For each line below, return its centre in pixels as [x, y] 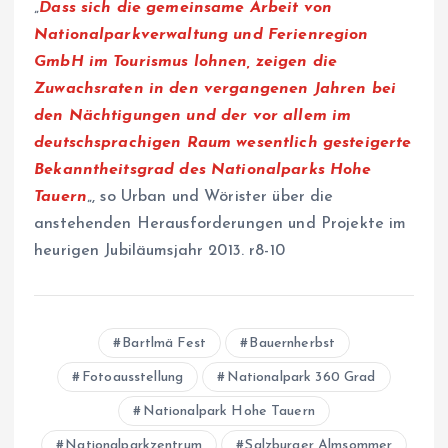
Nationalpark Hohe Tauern [228, 411]
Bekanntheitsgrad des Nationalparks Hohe [203, 169]
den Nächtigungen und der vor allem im [193, 115]
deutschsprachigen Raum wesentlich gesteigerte [223, 142]
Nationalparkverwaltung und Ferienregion [201, 34]
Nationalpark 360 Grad [301, 377]
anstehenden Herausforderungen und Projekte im [220, 223]
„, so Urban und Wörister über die [210, 196]
